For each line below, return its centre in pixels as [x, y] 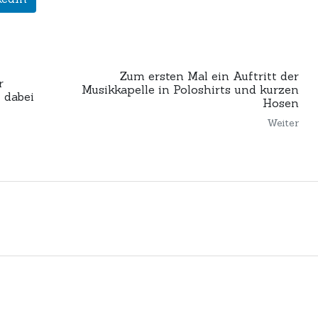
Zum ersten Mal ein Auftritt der [209, 76]
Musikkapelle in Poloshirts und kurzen [190, 90]
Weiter [283, 123]
